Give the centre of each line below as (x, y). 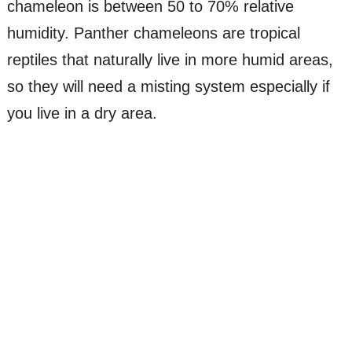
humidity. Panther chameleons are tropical (153, 33)
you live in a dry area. (82, 113)
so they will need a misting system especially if (168, 86)
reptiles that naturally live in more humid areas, (170, 59)
